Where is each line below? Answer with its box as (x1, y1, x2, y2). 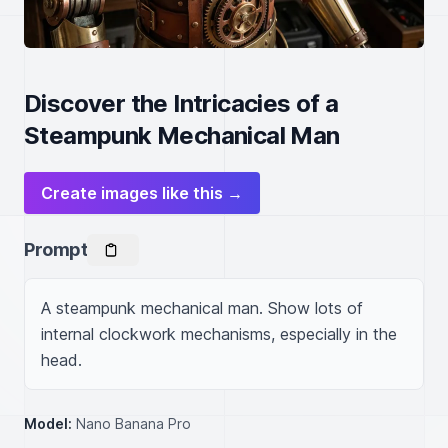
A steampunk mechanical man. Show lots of (41, 298, 363, 318)
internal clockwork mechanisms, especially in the (41, 324, 397, 344)
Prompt (24, 239, 88, 260)
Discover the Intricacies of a (24, 89, 339, 118)
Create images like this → (41, 183, 243, 203)
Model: (24, 415, 72, 432)
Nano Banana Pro (76, 415, 191, 432)
